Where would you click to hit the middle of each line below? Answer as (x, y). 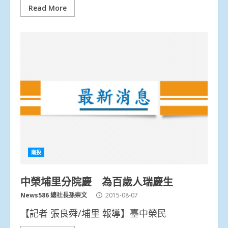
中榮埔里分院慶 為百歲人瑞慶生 (97, 181)
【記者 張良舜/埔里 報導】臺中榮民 (93, 213)
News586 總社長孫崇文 (54, 195)
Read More (48, 8)
